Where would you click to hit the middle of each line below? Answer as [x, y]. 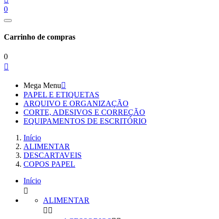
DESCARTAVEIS [53, 155]
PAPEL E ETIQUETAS [61, 94]
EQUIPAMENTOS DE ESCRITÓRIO [85, 121]
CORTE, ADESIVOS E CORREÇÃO [84, 112]
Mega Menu [42, 85]
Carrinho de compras [40, 37]
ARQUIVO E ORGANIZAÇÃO [76, 103]
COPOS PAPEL [49, 164]
